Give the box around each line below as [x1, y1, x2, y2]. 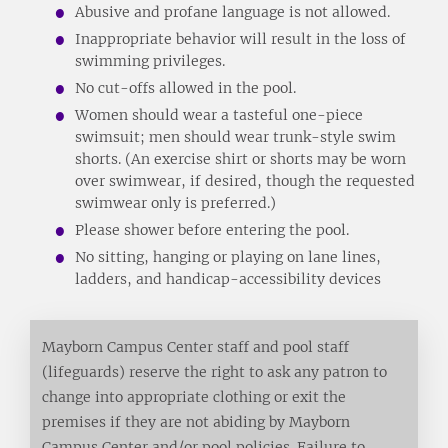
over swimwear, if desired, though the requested [75, 171, 415, 190]
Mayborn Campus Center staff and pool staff [41, 337, 349, 356]
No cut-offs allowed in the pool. [75, 78, 296, 97]
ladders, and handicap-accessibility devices [75, 269, 381, 288]
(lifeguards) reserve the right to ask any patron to [41, 362, 387, 381]
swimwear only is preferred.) [75, 193, 276, 212]
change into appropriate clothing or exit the [41, 387, 346, 406]
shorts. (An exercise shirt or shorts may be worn [75, 149, 406, 168]
